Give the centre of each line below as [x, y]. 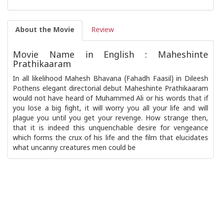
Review [103, 30]
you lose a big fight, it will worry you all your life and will [110, 109]
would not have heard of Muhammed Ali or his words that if [110, 99]
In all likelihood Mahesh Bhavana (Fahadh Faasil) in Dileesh [110, 79]
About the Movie [45, 30]
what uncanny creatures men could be [74, 148]
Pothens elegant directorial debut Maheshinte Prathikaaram [110, 89]
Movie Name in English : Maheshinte [110, 55]
